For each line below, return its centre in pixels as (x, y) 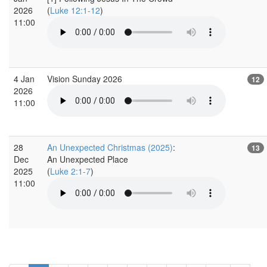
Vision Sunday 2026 (86, 78)
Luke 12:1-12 (75, 10)
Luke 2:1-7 (70, 171)
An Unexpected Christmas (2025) (110, 147)
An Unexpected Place (88, 159)
